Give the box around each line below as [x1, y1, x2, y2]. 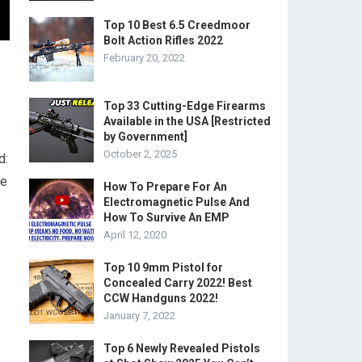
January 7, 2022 [103, 309, 175, 322]
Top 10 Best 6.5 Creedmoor [103, 19, 250, 32]
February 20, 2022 [103, 52, 185, 64]
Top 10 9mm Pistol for [103, 261, 223, 274]
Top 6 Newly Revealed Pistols [103, 342, 260, 355]
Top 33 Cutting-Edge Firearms [103, 99, 266, 112]
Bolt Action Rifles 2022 [103, 34, 223, 47]
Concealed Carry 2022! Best [103, 276, 252, 289]
